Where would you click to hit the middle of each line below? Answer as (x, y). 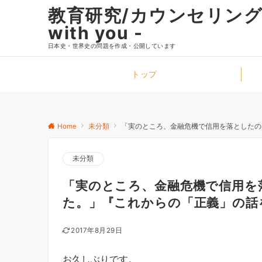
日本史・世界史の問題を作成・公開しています (112, 45)
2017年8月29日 (97, 230)
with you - (95, 32)
